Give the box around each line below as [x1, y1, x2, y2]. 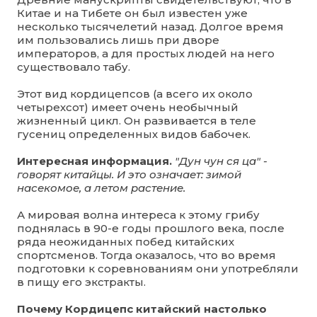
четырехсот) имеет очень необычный [17, 100, 238, 114]
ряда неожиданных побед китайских [17, 234, 234, 248]
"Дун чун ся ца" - [175, 154, 267, 168]
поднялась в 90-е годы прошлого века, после [17, 221, 284, 235]
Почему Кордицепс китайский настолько [17, 301, 267, 316]
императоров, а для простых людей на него [17, 46, 275, 60]
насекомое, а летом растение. [17, 180, 185, 195]
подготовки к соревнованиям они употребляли [17, 261, 299, 275]
